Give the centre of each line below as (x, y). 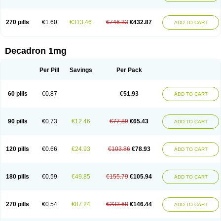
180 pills (18, 177)
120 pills (18, 149)
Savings (81, 70)
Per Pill (49, 70)
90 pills (18, 121)
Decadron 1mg (36, 51)
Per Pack (129, 70)
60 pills (18, 94)
